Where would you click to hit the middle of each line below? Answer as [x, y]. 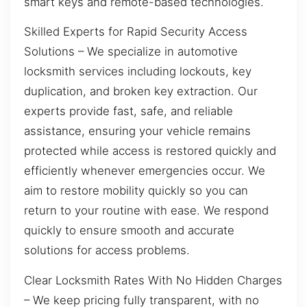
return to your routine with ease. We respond [146, 211]
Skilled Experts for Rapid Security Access [136, 32]
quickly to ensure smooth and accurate [129, 231]
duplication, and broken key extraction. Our [141, 91]
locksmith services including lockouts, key [138, 72]
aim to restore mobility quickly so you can [136, 191]
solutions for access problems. [107, 250]
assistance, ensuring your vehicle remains [137, 131]
